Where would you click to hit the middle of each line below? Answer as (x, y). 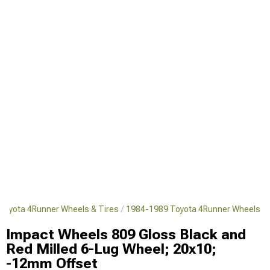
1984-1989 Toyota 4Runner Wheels (193, 209)
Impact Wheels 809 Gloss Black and (126, 234)
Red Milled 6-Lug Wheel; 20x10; (111, 249)
